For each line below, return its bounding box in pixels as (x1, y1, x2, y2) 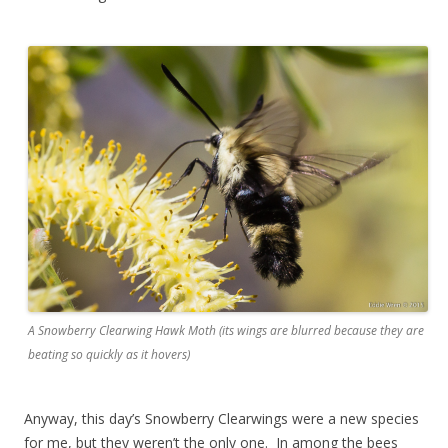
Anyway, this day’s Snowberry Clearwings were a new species (24, 409, 419, 429)
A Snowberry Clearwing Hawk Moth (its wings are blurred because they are (28, 322, 424, 340)
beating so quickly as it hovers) (28, 346, 190, 364)
